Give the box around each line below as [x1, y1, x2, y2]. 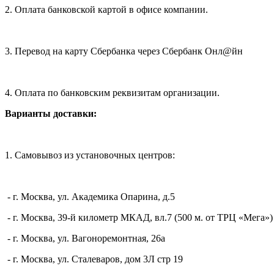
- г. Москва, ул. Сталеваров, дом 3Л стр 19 [5, 253, 183, 264]
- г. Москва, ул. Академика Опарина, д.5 [5, 191, 175, 202]
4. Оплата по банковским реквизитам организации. [5, 87, 220, 98]
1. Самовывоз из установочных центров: [5, 149, 175, 160]
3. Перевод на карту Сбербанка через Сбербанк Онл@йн [5, 45, 243, 56]
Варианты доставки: [5, 108, 97, 119]
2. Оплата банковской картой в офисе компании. [5, 4, 208, 15]
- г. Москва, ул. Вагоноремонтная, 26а [5, 232, 165, 243]
